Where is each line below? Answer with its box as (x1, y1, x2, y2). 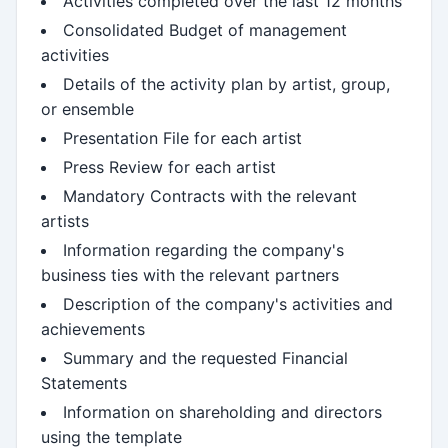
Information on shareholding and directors (63, 401, 382, 422)
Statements (41, 372, 127, 393)
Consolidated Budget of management (63, 19, 347, 40)
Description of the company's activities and (63, 293, 393, 314)
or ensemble (41, 98, 134, 119)
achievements (41, 318, 145, 339)
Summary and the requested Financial (63, 347, 348, 368)
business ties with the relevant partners (41, 264, 339, 285)
